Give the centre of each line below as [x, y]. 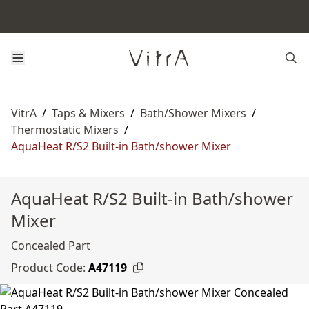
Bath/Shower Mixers [193, 113]
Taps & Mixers [88, 113]
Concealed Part [51, 246]
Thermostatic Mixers [65, 130]
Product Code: [48, 268]
